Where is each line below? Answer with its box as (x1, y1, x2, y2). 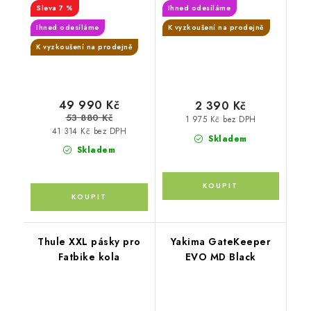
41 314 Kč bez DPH (51, 125, 126, 137)
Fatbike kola (58, 249, 120, 264)
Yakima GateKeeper (170, 234, 271, 249)
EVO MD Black (185, 249, 256, 264)
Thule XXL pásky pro (37, 234, 141, 249)
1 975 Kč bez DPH (185, 114, 256, 126)
